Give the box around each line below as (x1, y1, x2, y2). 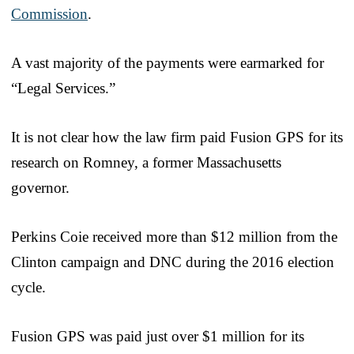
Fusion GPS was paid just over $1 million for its (11, 327, 304, 345)
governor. (11, 179, 70, 196)
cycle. (11, 278, 46, 296)
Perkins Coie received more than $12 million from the (11, 228, 337, 245)
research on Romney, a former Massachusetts (11, 153, 281, 171)
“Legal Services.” (11, 79, 115, 96)
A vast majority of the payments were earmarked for (11, 54, 324, 71)
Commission (11, 5, 88, 22)
